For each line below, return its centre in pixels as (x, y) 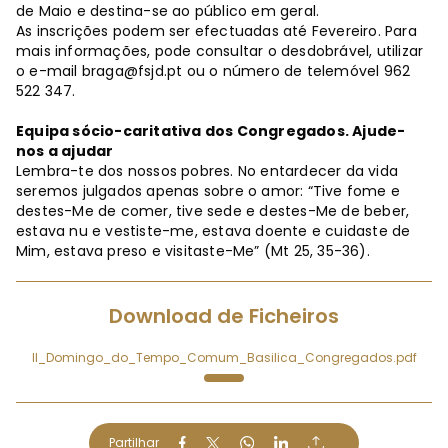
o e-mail (49, 71)
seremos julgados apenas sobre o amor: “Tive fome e (208, 191)
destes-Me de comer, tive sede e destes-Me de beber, (213, 211)
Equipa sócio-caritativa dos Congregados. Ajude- (211, 131)
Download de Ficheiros (224, 316)
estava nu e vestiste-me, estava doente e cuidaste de (213, 231)
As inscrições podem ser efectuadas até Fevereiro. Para (216, 31)
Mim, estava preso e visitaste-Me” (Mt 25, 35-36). (193, 251)
